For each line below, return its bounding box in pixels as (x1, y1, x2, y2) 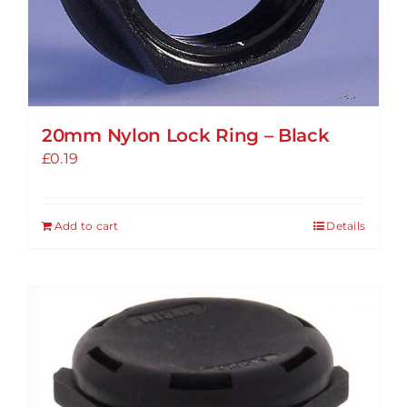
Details (326, 219, 365, 233)
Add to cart (55, 219, 119, 233)
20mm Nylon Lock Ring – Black (42, 124, 330, 147)
